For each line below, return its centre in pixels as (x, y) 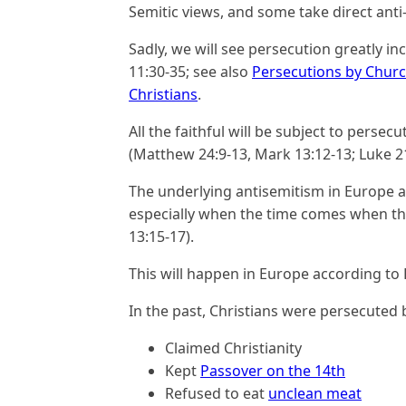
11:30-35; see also (190, 72)
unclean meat (315, 393)
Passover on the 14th (273, 371)
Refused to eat (217, 393)
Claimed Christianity (233, 348)
